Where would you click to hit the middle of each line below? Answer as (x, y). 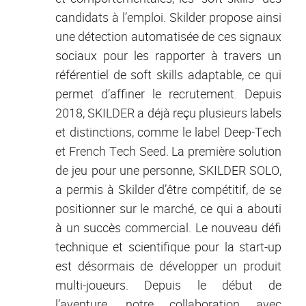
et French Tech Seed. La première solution (168, 151)
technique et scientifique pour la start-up (168, 246)
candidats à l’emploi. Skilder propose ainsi (168, 17)
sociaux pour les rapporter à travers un (168, 55)
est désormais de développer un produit (168, 265)
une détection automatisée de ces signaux (168, 36)
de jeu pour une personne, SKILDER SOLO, (168, 170)
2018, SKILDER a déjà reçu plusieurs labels (168, 112)
